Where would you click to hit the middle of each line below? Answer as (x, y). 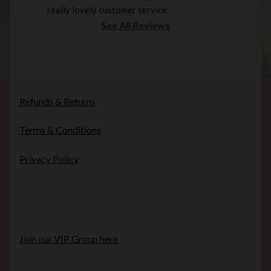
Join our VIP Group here (69, 239)
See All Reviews (135, 25)
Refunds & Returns (57, 101)
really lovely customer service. (108, 10)
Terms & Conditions (60, 130)
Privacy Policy (49, 159)
